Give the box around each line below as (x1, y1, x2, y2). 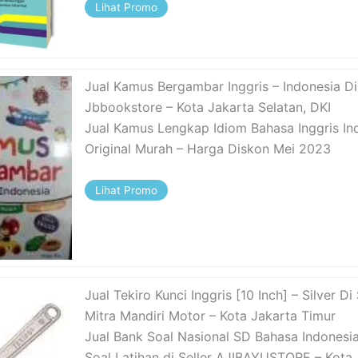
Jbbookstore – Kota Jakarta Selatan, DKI (85, 98, 332, 115)
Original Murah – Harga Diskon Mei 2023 (85, 140, 332, 157)
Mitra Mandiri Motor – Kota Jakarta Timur (85, 308, 336, 324)
